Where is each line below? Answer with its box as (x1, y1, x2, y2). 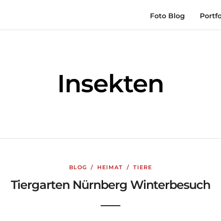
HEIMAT (97, 164, 123, 171)
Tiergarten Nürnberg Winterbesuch (11, 178, 210, 192)
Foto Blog (150, 11, 185, 20)
